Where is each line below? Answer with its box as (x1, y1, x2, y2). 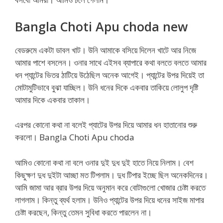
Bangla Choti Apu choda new (15, 17, 188, 35)
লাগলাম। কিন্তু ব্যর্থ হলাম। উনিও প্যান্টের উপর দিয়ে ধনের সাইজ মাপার (15, 194, 204, 206)
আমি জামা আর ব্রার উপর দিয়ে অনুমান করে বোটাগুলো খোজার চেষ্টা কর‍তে (15, 181, 206, 193)
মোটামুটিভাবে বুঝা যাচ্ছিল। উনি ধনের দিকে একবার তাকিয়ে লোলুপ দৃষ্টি (15, 81, 198, 93)
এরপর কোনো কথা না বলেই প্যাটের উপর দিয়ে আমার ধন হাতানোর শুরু (15, 119, 197, 131)
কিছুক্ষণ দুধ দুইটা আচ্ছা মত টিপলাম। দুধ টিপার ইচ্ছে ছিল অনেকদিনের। (15, 169, 208, 181)
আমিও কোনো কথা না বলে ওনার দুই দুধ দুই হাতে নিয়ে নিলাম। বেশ (15, 156, 194, 168)
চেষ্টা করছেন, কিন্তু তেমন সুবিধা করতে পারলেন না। (15, 206, 152, 218)
